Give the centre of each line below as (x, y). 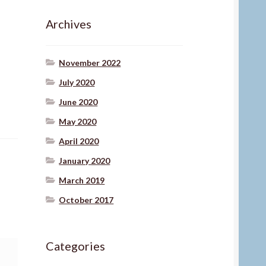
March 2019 (82, 180)
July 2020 (77, 83)
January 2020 (85, 161)
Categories (75, 246)
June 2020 (78, 102)
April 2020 (79, 141)
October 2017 (86, 200)
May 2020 (78, 122)
